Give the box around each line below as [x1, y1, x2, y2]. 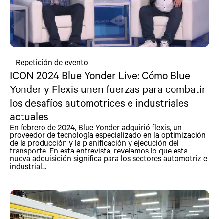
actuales [10, 109, 48, 123]
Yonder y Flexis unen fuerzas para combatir [10, 81, 206, 96]
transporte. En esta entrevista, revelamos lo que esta [10, 145, 188, 155]
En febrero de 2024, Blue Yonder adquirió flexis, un [10, 121, 182, 132]
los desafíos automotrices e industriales [10, 95, 189, 109]
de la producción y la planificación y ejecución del [10, 137, 179, 148]
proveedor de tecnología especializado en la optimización [10, 129, 206, 140]
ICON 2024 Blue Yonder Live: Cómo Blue [10, 67, 190, 82]
